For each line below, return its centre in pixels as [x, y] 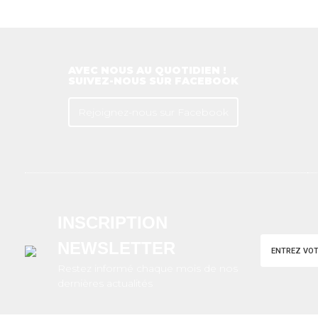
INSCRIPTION [113, 223]
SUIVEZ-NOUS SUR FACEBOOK [153, 81]
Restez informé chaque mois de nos [148, 269]
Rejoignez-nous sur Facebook [153, 113]
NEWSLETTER [116, 248]
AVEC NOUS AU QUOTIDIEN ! [147, 71]
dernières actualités [105, 284]
